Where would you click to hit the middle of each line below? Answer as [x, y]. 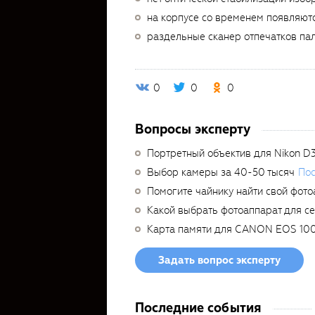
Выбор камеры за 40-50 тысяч [221, 172]
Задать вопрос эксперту [219, 260]
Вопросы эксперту [193, 129]
